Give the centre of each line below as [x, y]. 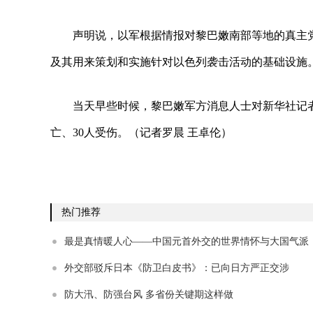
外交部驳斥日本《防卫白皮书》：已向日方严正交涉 [177, 268]
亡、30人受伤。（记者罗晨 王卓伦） [141, 132]
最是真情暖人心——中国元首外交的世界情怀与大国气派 [187, 241]
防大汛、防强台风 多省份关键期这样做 [149, 294]
